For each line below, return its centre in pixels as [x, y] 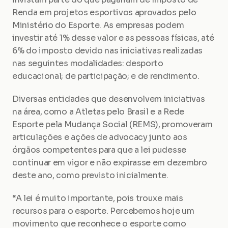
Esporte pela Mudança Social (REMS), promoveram [112, 124]
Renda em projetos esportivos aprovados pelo [104, 12]
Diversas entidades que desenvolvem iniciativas [109, 99]
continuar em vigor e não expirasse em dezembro [110, 163]
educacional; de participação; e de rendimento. [106, 76]
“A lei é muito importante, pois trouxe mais [98, 198]
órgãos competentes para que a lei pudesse [99, 150]
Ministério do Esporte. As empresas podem [98, 25]
